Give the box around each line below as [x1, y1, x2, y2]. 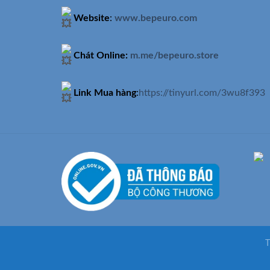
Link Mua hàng [71, 87, 136, 98]
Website [74, 13, 110, 24]
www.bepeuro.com [115, 13, 197, 24]
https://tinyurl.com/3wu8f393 [139, 87, 265, 98]
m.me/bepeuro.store [130, 51, 219, 61]
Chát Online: [71, 51, 130, 61]
